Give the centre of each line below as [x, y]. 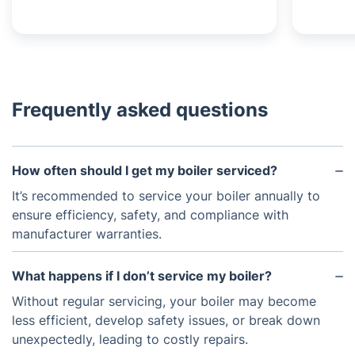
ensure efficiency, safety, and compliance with [150, 215]
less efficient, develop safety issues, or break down [166, 320]
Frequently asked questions [140, 110]
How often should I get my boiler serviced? [145, 170]
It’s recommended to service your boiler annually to [166, 196]
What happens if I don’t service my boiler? [142, 276]
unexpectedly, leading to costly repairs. [130, 339]
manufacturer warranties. [87, 234]
